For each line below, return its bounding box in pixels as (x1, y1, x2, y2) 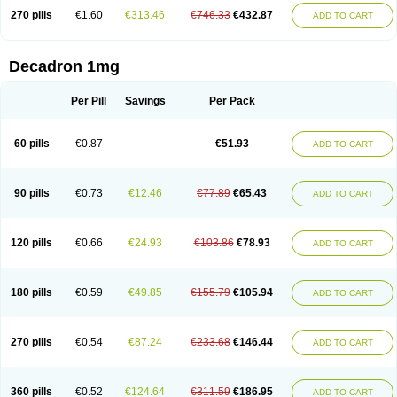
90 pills (13, 187, 50, 199)
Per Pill (71, 95, 106, 107)
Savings (124, 95, 166, 107)
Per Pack (208, 95, 255, 107)
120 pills (11, 237, 52, 249)
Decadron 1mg (9, 58, 120, 75)
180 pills (11, 286, 52, 299)
